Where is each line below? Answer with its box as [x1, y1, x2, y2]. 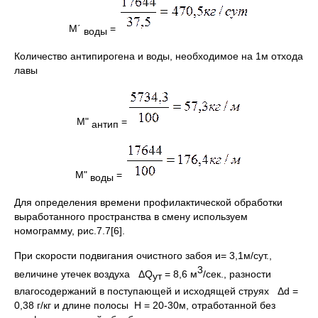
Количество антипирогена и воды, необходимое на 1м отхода [14, 50, 303, 62]
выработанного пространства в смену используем [14, 211, 248, 223]
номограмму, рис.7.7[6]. [14, 225, 125, 237]
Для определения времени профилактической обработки [14, 197, 283, 209]
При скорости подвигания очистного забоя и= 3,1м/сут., [14, 250, 272, 262]
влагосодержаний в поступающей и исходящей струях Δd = [14, 285, 298, 297]
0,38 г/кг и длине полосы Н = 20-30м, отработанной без [14, 299, 275, 311]
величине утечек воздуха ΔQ [14, 268, 153, 280]
